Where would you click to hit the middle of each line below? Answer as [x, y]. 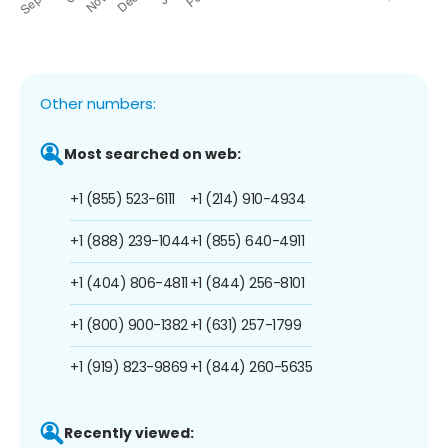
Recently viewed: [129, 432]
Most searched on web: [152, 153]
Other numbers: [98, 103]
